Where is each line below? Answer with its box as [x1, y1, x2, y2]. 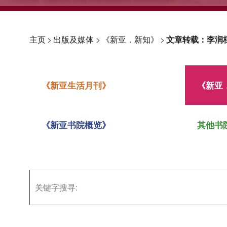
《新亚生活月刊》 [42, 79, 110, 91]
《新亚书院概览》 [42, 119, 110, 131]
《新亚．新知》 [101, 33, 159, 45]
